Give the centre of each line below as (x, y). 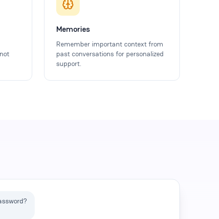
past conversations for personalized (110, 54)
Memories (73, 29)
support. (69, 63)
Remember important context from (110, 44)
